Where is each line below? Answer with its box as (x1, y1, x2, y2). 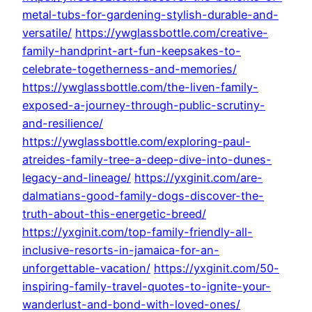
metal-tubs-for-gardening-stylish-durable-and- (22, 8, 279, 22)
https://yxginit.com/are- (134, 171, 263, 185)
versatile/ (22, 26, 72, 40)
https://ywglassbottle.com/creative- (75, 26, 268, 40)
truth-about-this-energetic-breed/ (22, 207, 206, 221)
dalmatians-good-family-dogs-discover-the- (22, 189, 264, 203)
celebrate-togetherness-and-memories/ (22, 62, 237, 77)
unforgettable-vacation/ (22, 261, 150, 276)
